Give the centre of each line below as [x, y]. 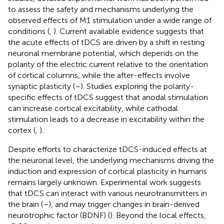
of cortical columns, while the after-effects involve [99, 75]
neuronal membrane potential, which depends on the [103, 53]
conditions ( [29, 31]
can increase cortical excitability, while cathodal [93, 108]
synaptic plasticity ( [41, 86]
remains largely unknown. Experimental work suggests [104, 182]
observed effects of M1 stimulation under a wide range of [110, 20]
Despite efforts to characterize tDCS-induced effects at [107, 149]
